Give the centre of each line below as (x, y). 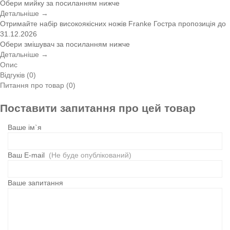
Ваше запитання (35, 183)
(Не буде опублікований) (90, 155)
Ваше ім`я (25, 128)
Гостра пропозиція (185, 23)
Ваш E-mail (28, 155)
